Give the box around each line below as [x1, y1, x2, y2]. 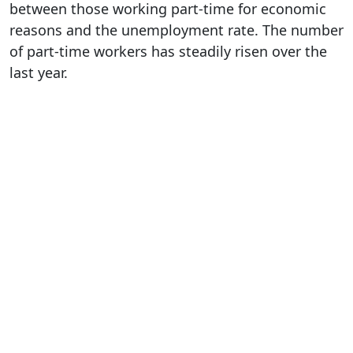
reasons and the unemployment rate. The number [9, 20, 344, 39]
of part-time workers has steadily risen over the [9, 41, 327, 61]
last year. [9, 62, 68, 82]
